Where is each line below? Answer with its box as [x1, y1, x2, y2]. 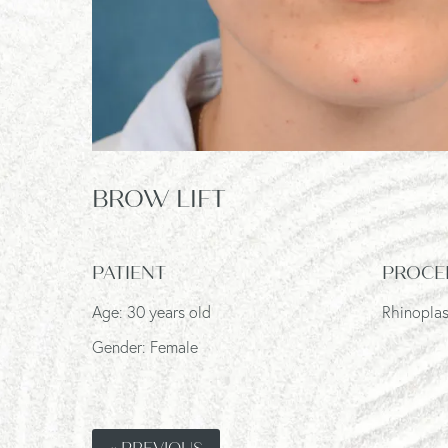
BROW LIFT [92, 183, 226, 214]
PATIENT [92, 261, 166, 284]
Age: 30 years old [92, 300, 211, 322]
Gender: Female [92, 335, 198, 357]
